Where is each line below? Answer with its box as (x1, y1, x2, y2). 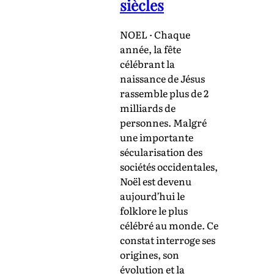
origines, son (120, 247, 179, 262)
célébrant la (120, 56, 175, 72)
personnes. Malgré (120, 115, 207, 130)
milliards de (120, 100, 176, 116)
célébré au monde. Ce (120, 218, 218, 233)
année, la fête (120, 42, 181, 57)
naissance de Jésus (120, 71, 205, 86)
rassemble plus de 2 (120, 86, 209, 101)
